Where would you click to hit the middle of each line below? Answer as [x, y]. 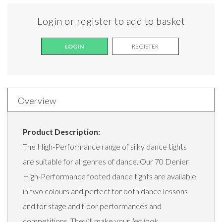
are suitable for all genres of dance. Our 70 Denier [106, 162]
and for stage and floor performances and [92, 206]
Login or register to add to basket [111, 21]
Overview [37, 101]
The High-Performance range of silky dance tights [105, 147]
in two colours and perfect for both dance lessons [105, 191]
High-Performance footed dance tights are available [110, 176]
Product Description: [61, 132]
